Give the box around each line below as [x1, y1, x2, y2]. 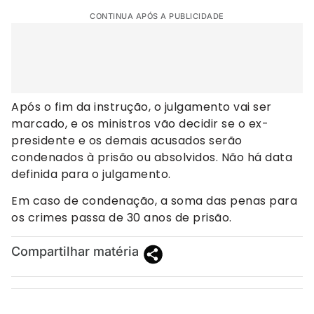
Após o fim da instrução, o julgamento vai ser [11, 98, 272, 115]
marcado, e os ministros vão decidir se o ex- [11, 115, 268, 132]
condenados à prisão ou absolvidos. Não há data [11, 149, 292, 165]
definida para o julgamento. [11, 165, 171, 182]
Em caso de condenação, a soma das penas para [11, 193, 297, 210]
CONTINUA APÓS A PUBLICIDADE [90, 11, 224, 21]
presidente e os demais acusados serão [11, 132, 243, 149]
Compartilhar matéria [11, 244, 139, 259]
